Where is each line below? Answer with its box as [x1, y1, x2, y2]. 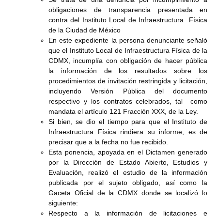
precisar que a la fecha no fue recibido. [48, 138, 170, 146]
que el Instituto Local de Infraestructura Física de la [48, 46, 207, 55]
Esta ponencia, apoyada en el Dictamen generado [48, 148, 207, 156]
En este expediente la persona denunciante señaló [48, 36, 207, 45]
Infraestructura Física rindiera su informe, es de [48, 128, 207, 136]
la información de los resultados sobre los [48, 67, 207, 75]
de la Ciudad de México [48, 26, 121, 34]
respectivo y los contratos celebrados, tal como [48, 97, 207, 106]
